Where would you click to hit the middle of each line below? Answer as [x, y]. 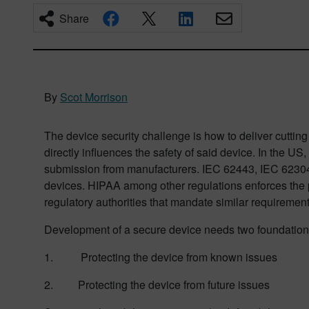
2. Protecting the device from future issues [157, 285]
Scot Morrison [94, 97]
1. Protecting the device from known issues [161, 257]
